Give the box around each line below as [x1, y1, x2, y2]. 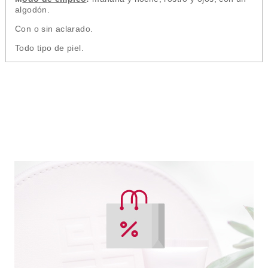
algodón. [14, 5, 50, 14]
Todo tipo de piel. [14, 43, 84, 53]
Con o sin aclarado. [14, 24, 93, 33]
